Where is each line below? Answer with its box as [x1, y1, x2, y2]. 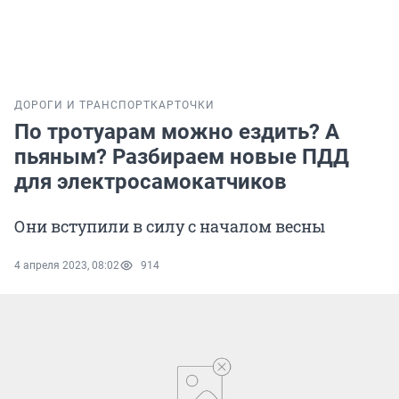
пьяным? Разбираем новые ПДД [14, 144, 349, 170]
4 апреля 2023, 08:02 [14, 259, 119, 273]
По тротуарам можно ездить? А [14, 119, 339, 145]
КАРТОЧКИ [151, 99, 215, 112]
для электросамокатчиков [14, 169, 287, 195]
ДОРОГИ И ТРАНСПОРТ [14, 99, 151, 112]
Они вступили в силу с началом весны [14, 216, 325, 238]
